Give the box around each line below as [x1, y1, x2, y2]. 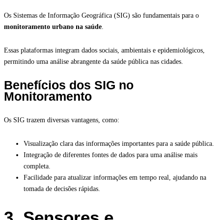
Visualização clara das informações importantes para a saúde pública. [24, 140, 214, 148]
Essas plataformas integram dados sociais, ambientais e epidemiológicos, [4, 47, 205, 55]
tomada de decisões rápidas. [24, 185, 100, 193]
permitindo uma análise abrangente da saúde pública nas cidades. [4, 58, 183, 66]
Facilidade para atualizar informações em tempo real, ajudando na [24, 174, 206, 182]
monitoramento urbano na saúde [4, 23, 102, 31]
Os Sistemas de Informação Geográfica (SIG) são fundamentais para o [4, 12, 199, 20]
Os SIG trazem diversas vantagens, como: [4, 116, 119, 124]
